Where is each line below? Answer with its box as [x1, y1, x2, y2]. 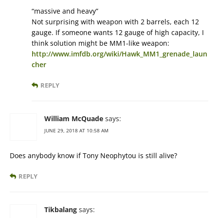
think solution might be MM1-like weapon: [32, 38, 169, 48]
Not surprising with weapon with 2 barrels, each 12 [32, 17, 199, 27]
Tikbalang [44, 205, 77, 215]
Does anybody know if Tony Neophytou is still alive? [10, 151, 177, 161]
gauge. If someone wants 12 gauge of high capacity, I [32, 28, 204, 37]
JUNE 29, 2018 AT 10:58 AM [44, 127, 109, 134]
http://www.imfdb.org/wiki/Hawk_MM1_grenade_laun [32, 49, 207, 59]
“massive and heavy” [32, 6, 98, 16]
